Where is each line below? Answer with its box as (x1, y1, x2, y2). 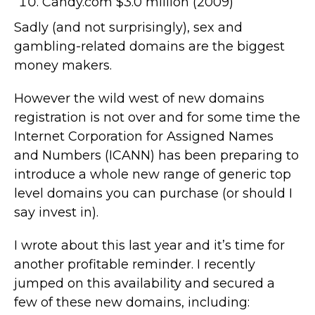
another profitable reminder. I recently (14, 256, 255, 272)
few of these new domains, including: (14, 294, 250, 310)
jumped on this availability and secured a (14, 275, 275, 291)
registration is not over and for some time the (14, 109, 300, 125)
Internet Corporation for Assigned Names (14, 128, 274, 144)
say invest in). (14, 204, 98, 220)
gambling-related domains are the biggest (14, 38, 285, 54)
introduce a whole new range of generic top (14, 166, 291, 182)
